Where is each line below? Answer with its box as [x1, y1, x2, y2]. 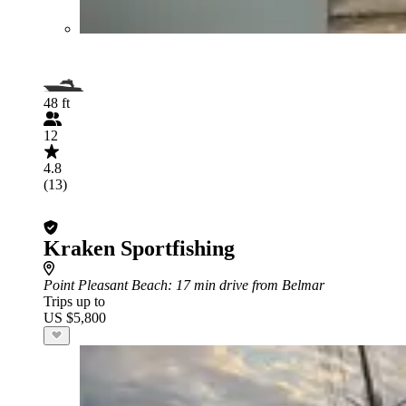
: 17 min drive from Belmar [168, 276, 324, 293]
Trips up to [43, 293, 105, 309]
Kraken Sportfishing [43, 236, 235, 260]
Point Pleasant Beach [43, 276, 168, 293]
